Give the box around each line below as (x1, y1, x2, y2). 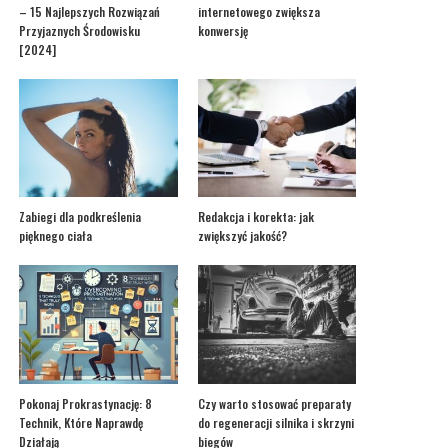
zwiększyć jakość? (197, 227, 287, 245)
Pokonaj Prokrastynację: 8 (19, 395, 153, 413)
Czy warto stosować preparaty (197, 395, 351, 413)
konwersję (197, 21, 248, 39)
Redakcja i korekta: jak (197, 208, 314, 226)
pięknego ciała (19, 227, 93, 245)
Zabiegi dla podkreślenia (19, 208, 142, 226)
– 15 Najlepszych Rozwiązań (19, 2, 161, 20)
